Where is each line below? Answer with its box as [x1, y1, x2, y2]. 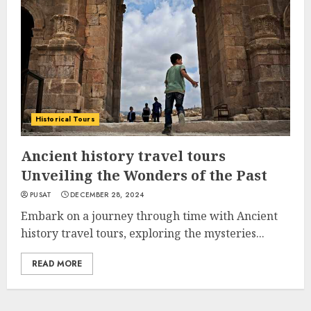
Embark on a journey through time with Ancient [21, 208, 278, 224]
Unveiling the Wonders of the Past [21, 166, 267, 185]
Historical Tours [35, 114, 95, 124]
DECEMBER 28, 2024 [70, 190, 144, 200]
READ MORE [32, 258, 82, 270]
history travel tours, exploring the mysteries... [21, 226, 264, 241]
